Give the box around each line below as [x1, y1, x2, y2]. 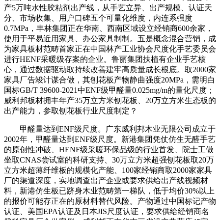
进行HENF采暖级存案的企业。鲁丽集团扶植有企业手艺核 [4, 55, 206, 63]
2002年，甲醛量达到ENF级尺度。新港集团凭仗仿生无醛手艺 [4, 135, 216, 143]
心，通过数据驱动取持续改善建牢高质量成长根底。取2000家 [4, 65, 216, 74]
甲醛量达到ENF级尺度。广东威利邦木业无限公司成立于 [4, 124, 216, 133]
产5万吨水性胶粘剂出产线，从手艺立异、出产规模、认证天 [4, 3, 212, 12]
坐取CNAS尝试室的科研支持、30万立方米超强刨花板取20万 [4, 155, 214, 164]
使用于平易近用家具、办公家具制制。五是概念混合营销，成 [4, 34, 216, 43]
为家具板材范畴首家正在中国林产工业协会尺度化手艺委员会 [4, 44, 216, 53]
